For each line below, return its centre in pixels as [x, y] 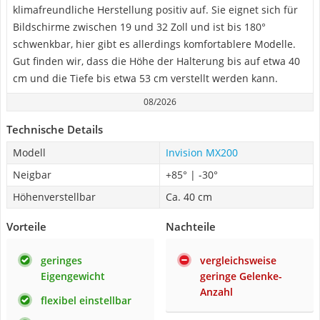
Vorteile [26, 226]
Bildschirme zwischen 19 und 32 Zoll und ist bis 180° [139, 27]
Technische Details [55, 129]
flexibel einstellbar [86, 300]
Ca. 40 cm [189, 197]
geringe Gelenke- [241, 276]
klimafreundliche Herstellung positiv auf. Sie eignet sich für [155, 10]
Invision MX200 [202, 152]
